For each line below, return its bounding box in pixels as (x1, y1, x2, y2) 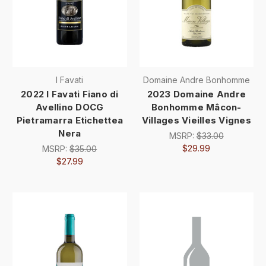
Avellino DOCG (36, 101, 104, 113)
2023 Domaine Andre (147, 88, 246, 100)
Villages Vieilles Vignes (141, 114, 251, 126)
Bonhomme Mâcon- (151, 101, 242, 113)
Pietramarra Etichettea (16, 114, 123, 126)
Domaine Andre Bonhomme (142, 74, 250, 85)
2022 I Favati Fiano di (21, 88, 119, 100)
